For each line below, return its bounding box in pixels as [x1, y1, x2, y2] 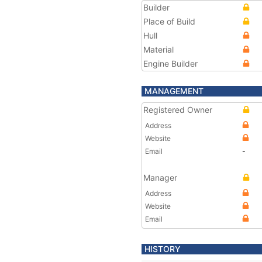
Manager [143, 173, 177, 182]
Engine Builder [143, 58, 198, 68]
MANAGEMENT [144, 86, 204, 96]
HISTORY [144, 244, 181, 254]
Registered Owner [143, 105, 212, 115]
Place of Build [143, 16, 195, 26]
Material [143, 44, 174, 54]
